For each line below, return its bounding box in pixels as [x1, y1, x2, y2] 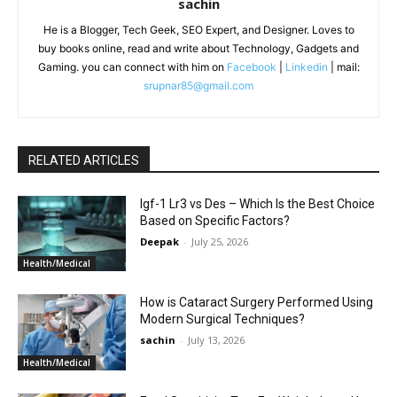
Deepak [140, 234, 180, 248]
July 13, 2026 [188, 333, 245, 347]
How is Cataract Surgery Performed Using [140, 295, 374, 310]
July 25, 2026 [191, 234, 249, 248]
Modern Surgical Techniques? [140, 312, 306, 327]
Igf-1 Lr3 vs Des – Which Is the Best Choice [140, 196, 376, 211]
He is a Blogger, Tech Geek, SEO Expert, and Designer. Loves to [43, 22, 354, 36]
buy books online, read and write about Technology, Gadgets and [38, 41, 359, 55]
